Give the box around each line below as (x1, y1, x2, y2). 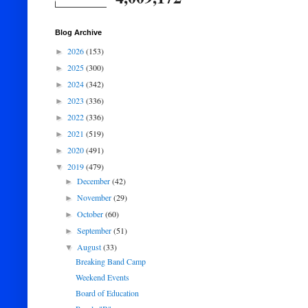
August (77, 241, 104, 252)
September (77, 225, 114, 236)
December (77, 175, 113, 186)
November (77, 192, 114, 203)
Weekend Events (75, 272, 129, 283)
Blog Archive (55, 28, 102, 36)
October (77, 208, 106, 219)
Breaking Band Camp (75, 256, 146, 267)
